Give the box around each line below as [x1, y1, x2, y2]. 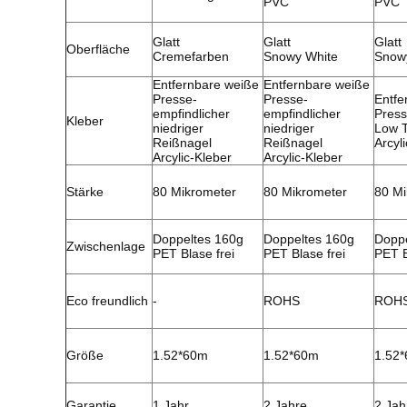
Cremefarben [153, 49, 229, 64]
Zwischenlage [66, 239, 145, 253]
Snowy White [263, 49, 338, 64]
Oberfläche [66, 42, 130, 56]
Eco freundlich [66, 293, 148, 308]
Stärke [66, 184, 104, 199]
